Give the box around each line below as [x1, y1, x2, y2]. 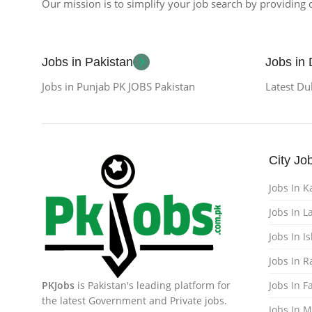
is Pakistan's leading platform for [75, 278, 231, 292]
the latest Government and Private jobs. [42, 293, 227, 307]
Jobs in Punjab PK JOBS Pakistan [42, 79, 195, 94]
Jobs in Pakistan [42, 55, 133, 70]
